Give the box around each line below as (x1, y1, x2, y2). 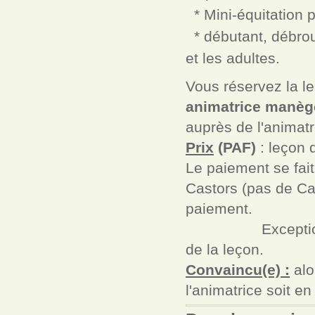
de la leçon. (186, 240, 264, 257)
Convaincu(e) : (186, 261, 290, 278)
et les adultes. (186, 49, 284, 66)
